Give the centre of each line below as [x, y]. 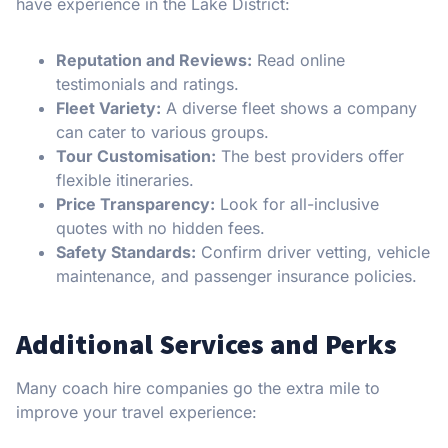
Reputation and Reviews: [154, 59]
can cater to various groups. [162, 131]
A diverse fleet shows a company [289, 107]
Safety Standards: [126, 251]
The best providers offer [310, 155]
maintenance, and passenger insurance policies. [236, 275]
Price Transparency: [135, 203]
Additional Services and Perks [206, 343]
